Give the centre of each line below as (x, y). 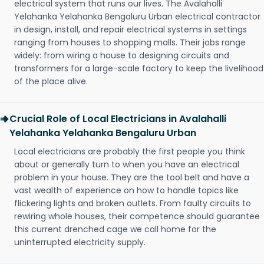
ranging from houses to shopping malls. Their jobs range (130, 43)
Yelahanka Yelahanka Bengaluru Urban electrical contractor (137, 17)
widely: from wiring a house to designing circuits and (122, 56)
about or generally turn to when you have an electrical (127, 165)
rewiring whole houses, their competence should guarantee (137, 217)
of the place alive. (51, 82)
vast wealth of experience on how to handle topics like (126, 191)
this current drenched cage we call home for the (115, 230)
